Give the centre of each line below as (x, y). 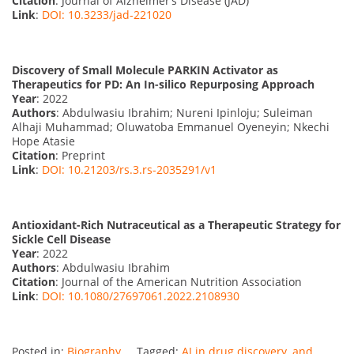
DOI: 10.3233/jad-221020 (107, 14)
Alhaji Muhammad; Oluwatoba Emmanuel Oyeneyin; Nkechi (171, 126)
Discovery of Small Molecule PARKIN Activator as (145, 70)
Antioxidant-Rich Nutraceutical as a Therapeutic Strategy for (176, 224)
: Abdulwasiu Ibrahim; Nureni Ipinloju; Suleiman (185, 112)
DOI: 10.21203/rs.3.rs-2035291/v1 (129, 169)
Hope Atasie (43, 141)
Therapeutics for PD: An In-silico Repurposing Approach (163, 84)
